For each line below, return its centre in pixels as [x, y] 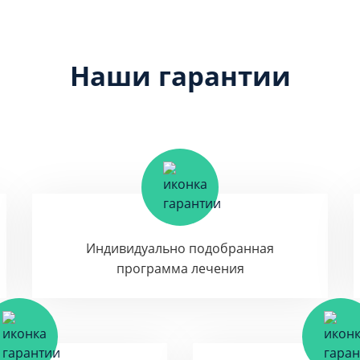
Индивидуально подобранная [180, 248]
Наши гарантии [180, 76]
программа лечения [180, 268]
